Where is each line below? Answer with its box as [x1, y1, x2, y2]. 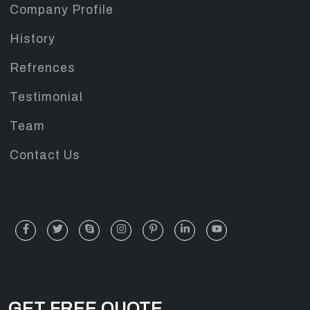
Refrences [10, 61, 75, 75]
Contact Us [10, 148, 80, 162]
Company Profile [10, 3, 113, 17]
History [10, 32, 55, 46]
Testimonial [10, 90, 83, 104]
